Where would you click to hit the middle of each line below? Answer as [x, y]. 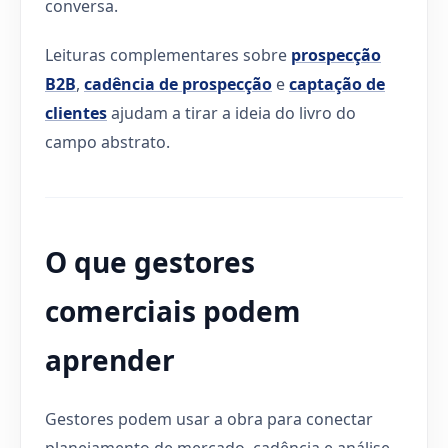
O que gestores [150, 261]
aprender [110, 359]
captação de [337, 83]
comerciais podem [173, 310]
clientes [76, 112]
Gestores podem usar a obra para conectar [209, 418]
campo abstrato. [107, 141]
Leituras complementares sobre [168, 54]
